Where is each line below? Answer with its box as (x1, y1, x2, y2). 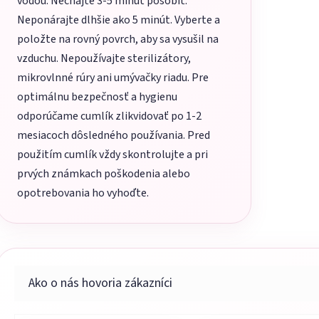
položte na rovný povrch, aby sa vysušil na (17, 31, 219, 48)
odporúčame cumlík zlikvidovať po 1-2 (17, 108, 202, 125)
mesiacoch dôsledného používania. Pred (17, 127, 210, 144)
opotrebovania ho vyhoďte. (17, 185, 149, 202)
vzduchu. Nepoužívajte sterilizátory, (17, 51, 191, 67)
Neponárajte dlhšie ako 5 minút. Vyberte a (17, 12, 220, 28)
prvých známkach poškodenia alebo (17, 166, 190, 182)
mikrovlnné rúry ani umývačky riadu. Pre (17, 70, 209, 86)
